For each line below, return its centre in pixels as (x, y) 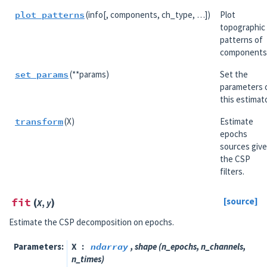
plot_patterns (50, 14)
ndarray (109, 246)
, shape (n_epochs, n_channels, (188, 246)
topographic (243, 27)
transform (39, 121)
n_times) (88, 259)
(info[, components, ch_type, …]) (148, 14)
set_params (42, 74)
